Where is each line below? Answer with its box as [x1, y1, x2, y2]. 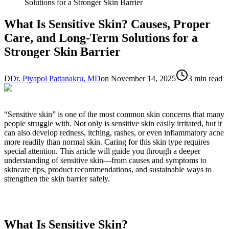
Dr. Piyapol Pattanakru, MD [10, 74, 101, 83]
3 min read [188, 74, 222, 83]
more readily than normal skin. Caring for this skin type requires [4, 137, 210, 146]
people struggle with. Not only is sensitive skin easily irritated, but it [4, 119, 222, 128]
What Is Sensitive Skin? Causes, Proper [4, 17, 211, 31]
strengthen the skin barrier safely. [4, 174, 110, 183]
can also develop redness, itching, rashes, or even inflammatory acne [4, 128, 224, 137]
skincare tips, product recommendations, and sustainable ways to [4, 165, 212, 174]
